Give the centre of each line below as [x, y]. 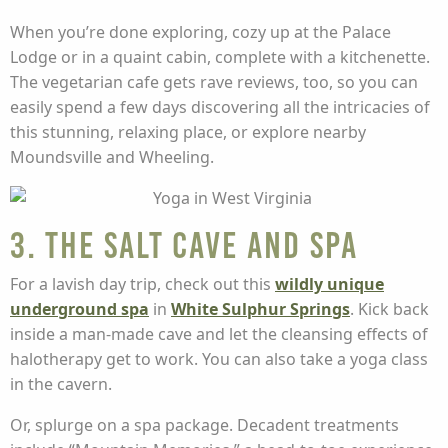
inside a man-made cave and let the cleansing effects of [219, 334]
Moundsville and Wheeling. [112, 157]
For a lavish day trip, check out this [142, 284]
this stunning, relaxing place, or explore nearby [188, 132]
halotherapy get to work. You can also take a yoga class [219, 359]
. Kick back [389, 309]
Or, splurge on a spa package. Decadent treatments [204, 425]
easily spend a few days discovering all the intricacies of [220, 107]
